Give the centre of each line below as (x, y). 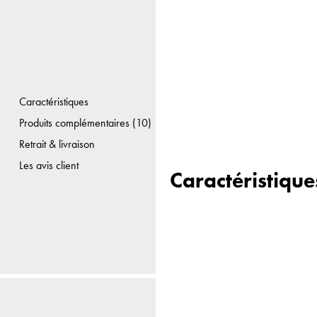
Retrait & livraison (57, 144)
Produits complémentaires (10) (85, 122)
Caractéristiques (53, 101)
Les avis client (48, 165)
